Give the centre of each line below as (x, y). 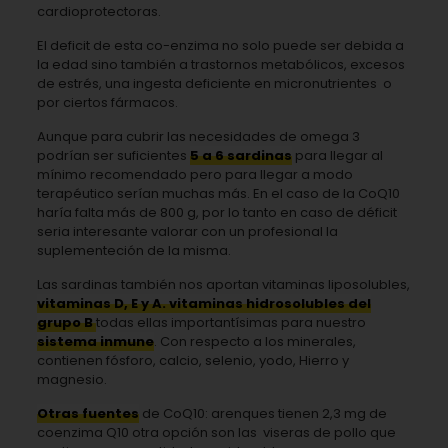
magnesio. (73, 379)
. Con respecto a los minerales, (254, 341)
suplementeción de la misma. (133, 250)
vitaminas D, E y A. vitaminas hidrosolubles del (203, 303)
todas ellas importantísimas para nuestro (230, 322)
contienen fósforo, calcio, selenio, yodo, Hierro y (192, 360)
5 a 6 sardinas (240, 155)
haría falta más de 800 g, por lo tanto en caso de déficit (216, 212)
